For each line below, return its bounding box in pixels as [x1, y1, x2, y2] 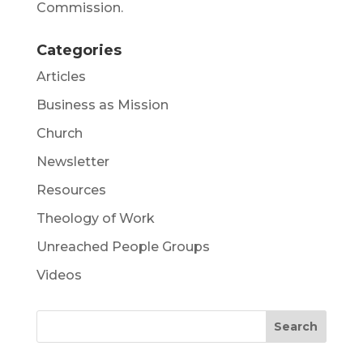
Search [274, 319, 318, 334]
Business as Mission [36, 97, 169, 113]
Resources [36, 182, 106, 198]
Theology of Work [36, 211, 155, 226]
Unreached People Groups [36, 239, 210, 254]
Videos [36, 267, 82, 283]
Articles [36, 69, 86, 84]
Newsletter [36, 154, 109, 169]
